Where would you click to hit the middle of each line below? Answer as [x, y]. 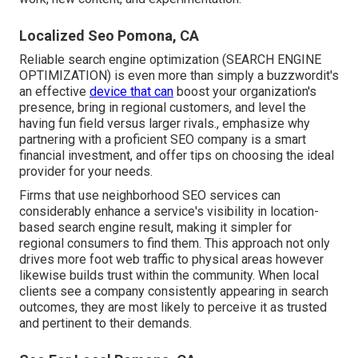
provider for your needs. [86, 172]
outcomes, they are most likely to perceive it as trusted [173, 308]
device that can [131, 92]
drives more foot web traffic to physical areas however [171, 260]
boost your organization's [245, 92]
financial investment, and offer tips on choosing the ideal [177, 156]
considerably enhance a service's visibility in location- [169, 212]
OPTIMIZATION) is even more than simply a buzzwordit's [179, 76]
